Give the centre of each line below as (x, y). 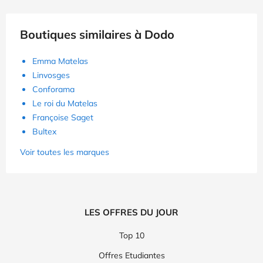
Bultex (44, 132)
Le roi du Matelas (65, 104)
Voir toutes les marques (65, 152)
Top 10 (131, 236)
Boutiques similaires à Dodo (97, 35)
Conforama (53, 90)
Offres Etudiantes (131, 256)
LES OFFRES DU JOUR (131, 213)
